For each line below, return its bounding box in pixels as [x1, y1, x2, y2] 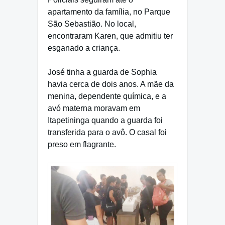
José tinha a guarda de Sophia [48, 67, 157, 76]
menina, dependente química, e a [48, 91, 166, 100]
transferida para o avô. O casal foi [48, 128, 167, 137]
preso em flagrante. [48, 140, 116, 149]
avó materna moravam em [48, 103, 140, 113]
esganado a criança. [48, 43, 120, 52]
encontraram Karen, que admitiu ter [48, 31, 173, 40]
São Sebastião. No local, [48, 19, 136, 28]
